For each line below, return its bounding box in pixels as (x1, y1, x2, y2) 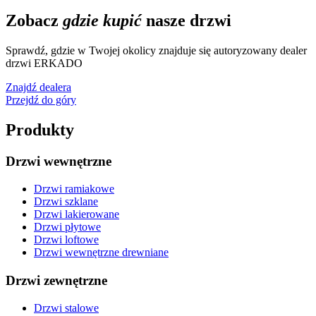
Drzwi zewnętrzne (6, 273, 107, 288)
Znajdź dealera (6, 81, 71, 94)
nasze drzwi (142, 11, 231, 30)
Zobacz (6, 11, 63, 30)
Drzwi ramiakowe (34, 182, 114, 195)
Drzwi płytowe (34, 220, 101, 233)
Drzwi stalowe (34, 302, 99, 315)
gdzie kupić (63, 11, 142, 30)
